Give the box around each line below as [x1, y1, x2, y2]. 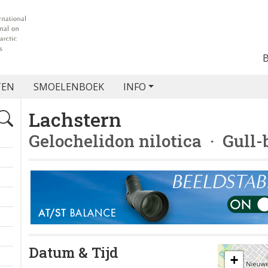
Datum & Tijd [29, 243, 118, 262]
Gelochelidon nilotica [29, 130, 202, 152]
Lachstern [29, 106, 121, 132]
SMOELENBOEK [33, 80, 104, 93]
